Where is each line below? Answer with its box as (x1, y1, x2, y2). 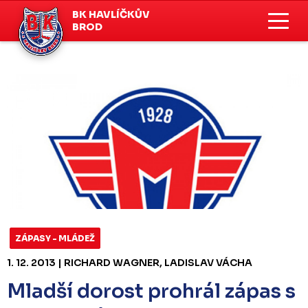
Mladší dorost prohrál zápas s (7, 278, 296, 303)
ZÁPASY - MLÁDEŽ (15, 232, 95, 243)
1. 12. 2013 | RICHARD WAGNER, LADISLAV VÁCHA (7, 256, 252, 269)
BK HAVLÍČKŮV (72, 8, 150, 21)
